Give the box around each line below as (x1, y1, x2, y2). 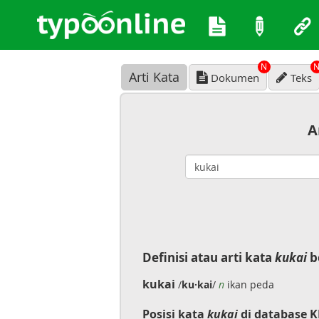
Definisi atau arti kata (142, 249, 275, 266)
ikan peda (224, 278, 274, 291)
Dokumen (210, 70, 259, 85)
